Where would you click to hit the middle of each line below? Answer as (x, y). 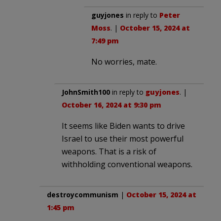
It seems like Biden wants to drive (123, 126)
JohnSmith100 (86, 92)
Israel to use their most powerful (123, 138)
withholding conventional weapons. (127, 164)
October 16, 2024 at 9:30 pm (111, 105)
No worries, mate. (124, 61)
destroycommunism (83, 194)
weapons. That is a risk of (109, 151)
